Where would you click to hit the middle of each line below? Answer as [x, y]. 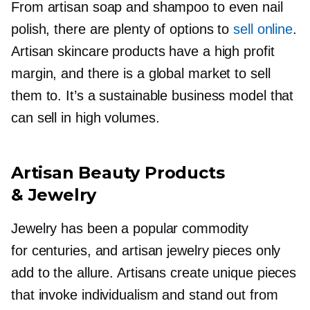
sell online [263, 29]
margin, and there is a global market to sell [141, 73]
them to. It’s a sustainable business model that [153, 95]
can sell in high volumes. [85, 117]
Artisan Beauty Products [118, 172]
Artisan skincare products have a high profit [143, 51]
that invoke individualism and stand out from [145, 294]
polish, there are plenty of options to [122, 29]
